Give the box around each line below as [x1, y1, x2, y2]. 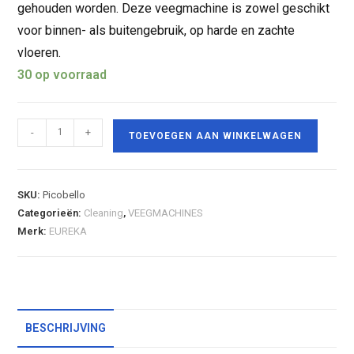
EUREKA [49, 224, 88, 237]
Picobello [43, 188, 86, 201]
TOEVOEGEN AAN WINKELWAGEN [129, 130, 303, 141]
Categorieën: [17, 206, 85, 219]
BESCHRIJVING [25, 321, 107, 335]
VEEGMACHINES [128, 206, 204, 219]
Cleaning [84, 206, 124, 219]
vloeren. [17, 44, 62, 60]
